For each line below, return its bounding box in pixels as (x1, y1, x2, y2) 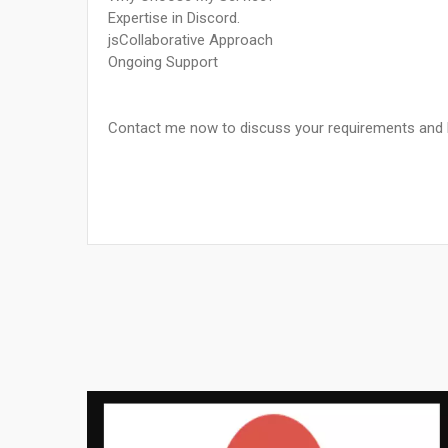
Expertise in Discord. (108, 9, 240, 28)
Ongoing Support (108, 53, 218, 72)
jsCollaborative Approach (108, 31, 273, 50)
